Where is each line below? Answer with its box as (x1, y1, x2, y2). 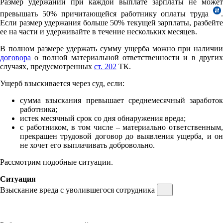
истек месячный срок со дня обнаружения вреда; (20, 113, 186, 122)
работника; (20, 105, 57, 113)
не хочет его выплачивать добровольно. (20, 140, 155, 149)
